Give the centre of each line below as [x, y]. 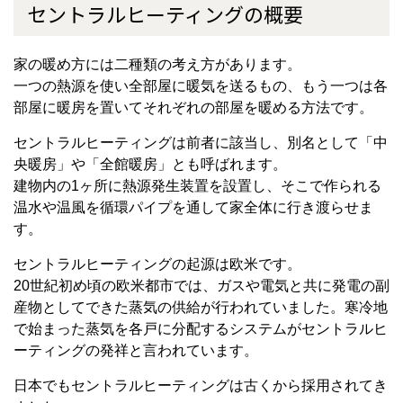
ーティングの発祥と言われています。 [136, 351]
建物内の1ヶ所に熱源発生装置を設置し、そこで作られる [197, 186]
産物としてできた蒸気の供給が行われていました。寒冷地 [201, 308]
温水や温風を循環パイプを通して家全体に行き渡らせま [193, 208]
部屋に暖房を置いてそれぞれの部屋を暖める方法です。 [193, 108]
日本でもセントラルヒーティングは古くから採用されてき [201, 386]
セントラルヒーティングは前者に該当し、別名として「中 [201, 143]
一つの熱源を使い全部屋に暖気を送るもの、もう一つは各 [201, 86]
